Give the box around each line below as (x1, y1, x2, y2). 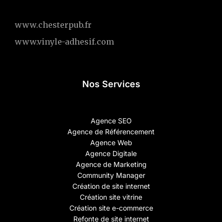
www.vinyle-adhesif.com (15, 36, 114, 47)
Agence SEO (90, 116, 132, 125)
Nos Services (82, 78, 140, 89)
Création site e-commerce (69, 203, 153, 212)
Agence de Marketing (75, 160, 147, 168)
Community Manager (77, 170, 145, 179)
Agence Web (90, 138, 132, 147)
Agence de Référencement (67, 127, 155, 136)
